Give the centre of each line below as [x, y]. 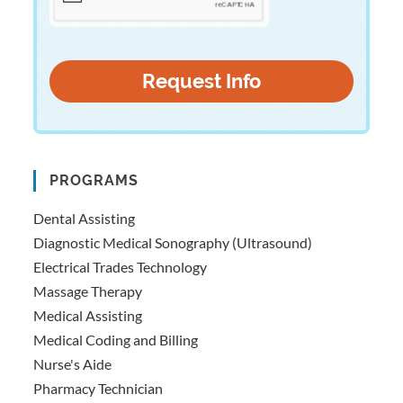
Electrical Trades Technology [121, 267]
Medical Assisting [88, 316]
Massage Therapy [88, 291]
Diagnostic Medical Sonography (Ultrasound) [173, 243]
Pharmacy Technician [99, 389]
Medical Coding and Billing [116, 340]
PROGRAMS [94, 181]
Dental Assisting [85, 219]
